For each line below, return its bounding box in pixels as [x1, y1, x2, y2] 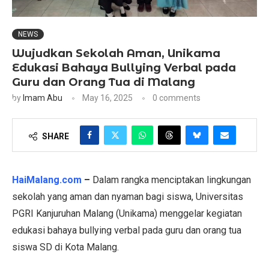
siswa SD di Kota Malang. [12, 241, 119, 253]
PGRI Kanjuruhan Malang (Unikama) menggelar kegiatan [12, 208, 242, 220]
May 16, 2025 [82, 93, 133, 103]
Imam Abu [23, 93, 62, 103]
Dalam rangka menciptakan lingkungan [92, 174, 251, 186]
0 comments [153, 93, 201, 103]
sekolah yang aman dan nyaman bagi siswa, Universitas [12, 191, 243, 203]
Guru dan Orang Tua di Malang [12, 76, 195, 89]
